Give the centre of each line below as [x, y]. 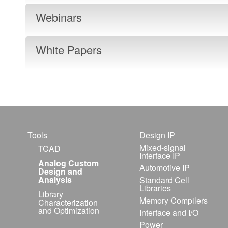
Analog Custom [68, 163]
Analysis [55, 179]
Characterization [68, 202]
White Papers [69, 50]
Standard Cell [164, 180]
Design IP [157, 135]
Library [51, 194]
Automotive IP [164, 168]
